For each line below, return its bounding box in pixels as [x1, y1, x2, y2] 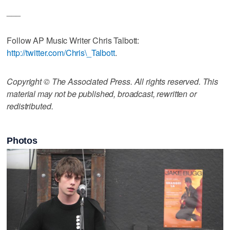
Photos [7, 136, 37, 146]
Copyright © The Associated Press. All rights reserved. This [7, 75, 219, 87]
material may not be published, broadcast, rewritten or [7, 87, 197, 100]
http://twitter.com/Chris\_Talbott [7, 46, 115, 59]
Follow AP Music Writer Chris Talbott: [7, 34, 140, 46]
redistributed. [7, 100, 53, 112]
